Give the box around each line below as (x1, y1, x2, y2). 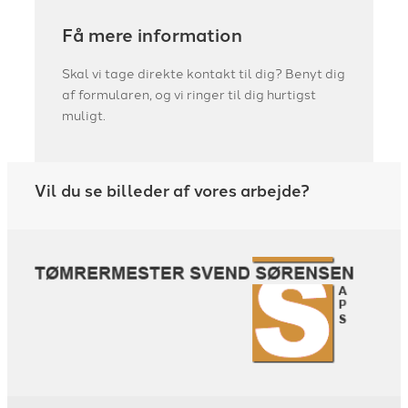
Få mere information (62, 21, 242, 48)
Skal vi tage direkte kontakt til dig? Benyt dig (62, 64, 345, 83)
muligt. (62, 106, 106, 125)
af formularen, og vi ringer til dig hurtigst (62, 85, 316, 104)
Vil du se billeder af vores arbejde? (35, 177, 310, 201)
